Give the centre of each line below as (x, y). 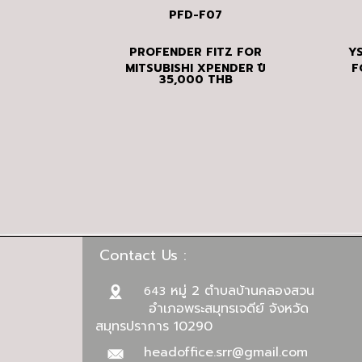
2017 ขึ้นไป (196, 84)
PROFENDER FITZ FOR (196, 52)
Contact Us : (146, 256)
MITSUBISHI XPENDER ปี (196, 68)
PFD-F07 (196, 15)
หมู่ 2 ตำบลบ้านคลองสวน (240, 291)
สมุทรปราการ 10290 (154, 327)
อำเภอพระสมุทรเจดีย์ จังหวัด (202, 309)
